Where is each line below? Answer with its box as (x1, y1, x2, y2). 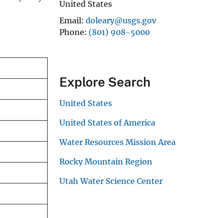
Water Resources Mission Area (59, 137, 176, 147)
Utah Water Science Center (59, 176, 163, 186)
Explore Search (59, 74, 150, 90)
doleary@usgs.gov (86, 15, 156, 25)
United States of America (59, 117, 155, 127)
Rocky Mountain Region (59, 156, 152, 166)
